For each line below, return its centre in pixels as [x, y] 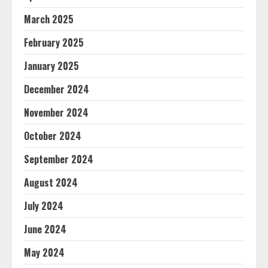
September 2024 [59, 159]
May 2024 [44, 252]
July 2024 [44, 206]
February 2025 [54, 42]
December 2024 [57, 89]
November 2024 [56, 112]
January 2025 [51, 66]
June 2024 [45, 229]
